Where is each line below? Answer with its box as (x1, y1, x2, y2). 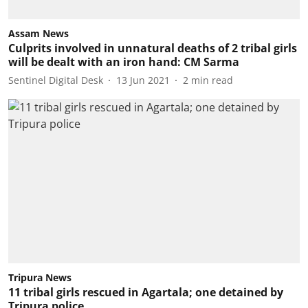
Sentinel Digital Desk (8, 73, 103, 87)
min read (191, 73, 233, 87)
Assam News (8, 27, 69, 40)
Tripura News (8, 270, 71, 284)
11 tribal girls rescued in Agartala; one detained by (8, 284, 283, 300)
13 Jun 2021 (116, 73, 170, 87)
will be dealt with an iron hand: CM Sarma (8, 54, 239, 69)
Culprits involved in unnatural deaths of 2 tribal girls (8, 41, 297, 56)
